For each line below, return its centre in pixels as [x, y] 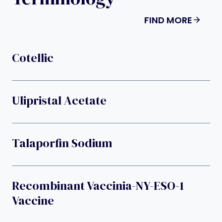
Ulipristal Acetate [59, 100]
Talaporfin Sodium [62, 143]
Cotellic [33, 57]
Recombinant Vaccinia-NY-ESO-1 [98, 185]
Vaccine [33, 200]
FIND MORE [168, 20]
